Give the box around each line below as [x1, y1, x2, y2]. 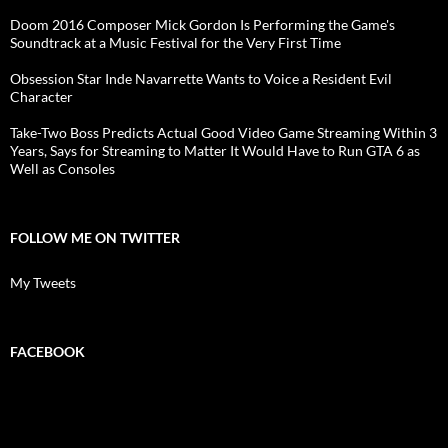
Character [10, 87, 73, 105]
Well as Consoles [10, 159, 115, 177]
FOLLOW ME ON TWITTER [10, 228, 180, 246]
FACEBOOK [10, 342, 85, 360]
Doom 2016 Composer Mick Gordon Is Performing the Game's [10, 15, 395, 33]
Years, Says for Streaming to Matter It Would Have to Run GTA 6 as [10, 141, 420, 159]
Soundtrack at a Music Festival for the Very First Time [10, 33, 341, 51]
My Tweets [10, 273, 76, 291]
